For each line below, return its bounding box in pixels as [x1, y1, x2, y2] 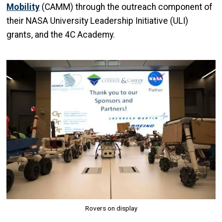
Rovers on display [85, 204, 137, 213]
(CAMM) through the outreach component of [40, 2, 213, 12]
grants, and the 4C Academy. [6, 30, 115, 40]
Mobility [6, 2, 40, 12]
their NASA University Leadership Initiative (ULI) [6, 16, 188, 26]
